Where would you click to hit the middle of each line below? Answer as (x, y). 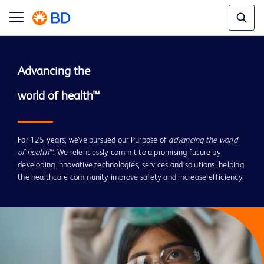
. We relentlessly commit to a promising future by (137, 153)
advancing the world (203, 140)
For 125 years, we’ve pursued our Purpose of (93, 140)
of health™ (36, 153)
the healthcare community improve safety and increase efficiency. (131, 177)
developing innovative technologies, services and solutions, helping (131, 165)
